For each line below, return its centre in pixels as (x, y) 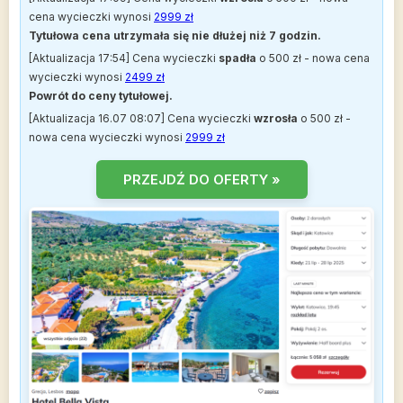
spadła (237, 58)
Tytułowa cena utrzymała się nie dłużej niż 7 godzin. (175, 36)
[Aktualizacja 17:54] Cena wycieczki (124, 58)
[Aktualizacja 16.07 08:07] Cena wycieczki (141, 119)
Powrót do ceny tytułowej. (101, 96)
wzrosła (276, 119)
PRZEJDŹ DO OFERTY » (201, 179)
